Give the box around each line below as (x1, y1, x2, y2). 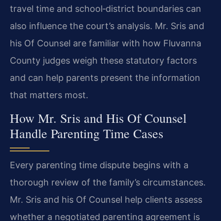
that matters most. (10, 89, 88, 100)
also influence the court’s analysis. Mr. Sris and (10, 20, 204, 31)
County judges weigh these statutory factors (10, 55, 197, 66)
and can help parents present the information (10, 72, 200, 83)
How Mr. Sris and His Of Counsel (10, 110, 186, 127)
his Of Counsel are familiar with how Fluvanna (10, 37, 201, 48)
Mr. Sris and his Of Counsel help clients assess (10, 194, 202, 205)
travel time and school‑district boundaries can (10, 3, 201, 14)
